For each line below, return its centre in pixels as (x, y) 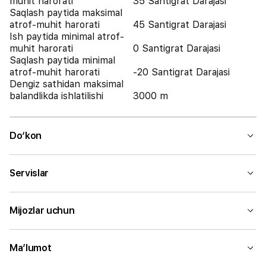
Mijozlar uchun (42, 210)
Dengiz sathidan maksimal (66, 84)
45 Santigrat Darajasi (180, 25)
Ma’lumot (31, 248)
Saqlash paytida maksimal (66, 13)
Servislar (29, 173)
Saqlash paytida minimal (62, 60)
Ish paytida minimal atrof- (67, 37)
